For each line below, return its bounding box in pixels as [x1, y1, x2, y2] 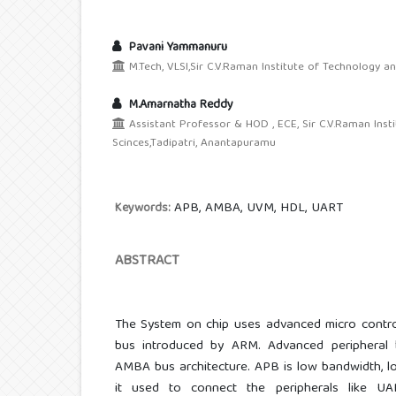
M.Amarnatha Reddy [126, 95, 233, 117]
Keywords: [114, 198, 174, 220]
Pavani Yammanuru [126, 37, 227, 59]
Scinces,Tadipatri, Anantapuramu [112, 133, 276, 155]
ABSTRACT [114, 249, 179, 275]
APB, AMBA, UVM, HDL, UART [173, 197, 343, 221]
